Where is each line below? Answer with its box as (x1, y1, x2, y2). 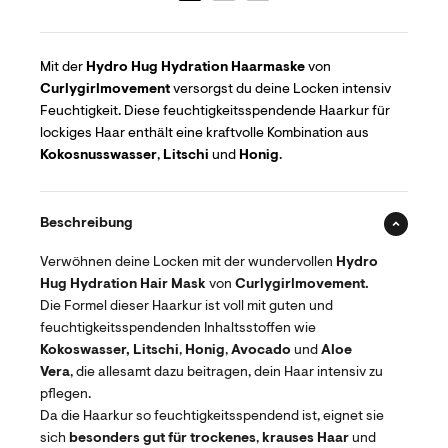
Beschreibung (40, 216, 133, 231)
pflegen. (40, 387, 91, 402)
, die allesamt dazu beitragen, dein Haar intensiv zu (70, 365, 383, 380)
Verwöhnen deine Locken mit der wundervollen (40, 255, 336, 270)
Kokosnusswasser (40, 148, 157, 163)
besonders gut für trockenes (69, 431, 256, 446)
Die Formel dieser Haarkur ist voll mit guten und (40, 299, 333, 314)
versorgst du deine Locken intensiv (170, 82, 391, 97)
